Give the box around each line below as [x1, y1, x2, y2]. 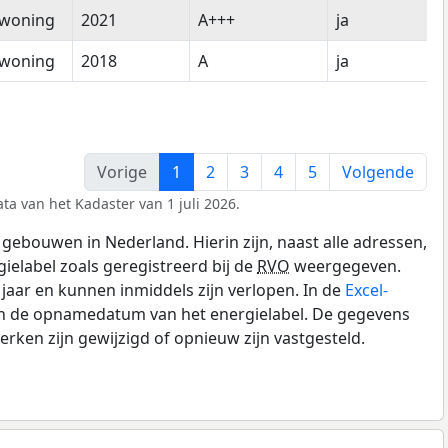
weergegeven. [290, 254, 401, 277]
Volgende [342, 160, 414, 183]
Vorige [97, 160, 147, 183]
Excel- [345, 278, 388, 301]
